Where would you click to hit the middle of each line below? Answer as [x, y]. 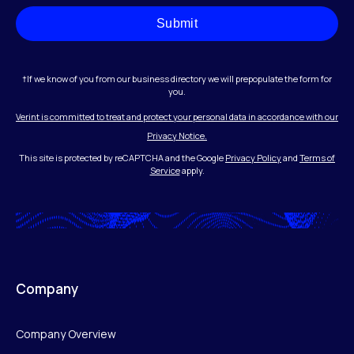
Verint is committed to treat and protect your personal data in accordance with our [177, 117]
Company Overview [66, 334]
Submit [177, 24]
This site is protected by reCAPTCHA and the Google [122, 158]
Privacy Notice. [177, 136]
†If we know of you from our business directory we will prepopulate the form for [177, 79]
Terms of [317, 158]
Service [165, 171]
